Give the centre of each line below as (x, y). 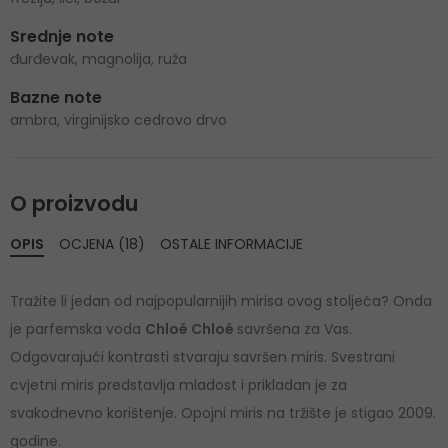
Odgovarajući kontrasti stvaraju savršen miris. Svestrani (202, 357)
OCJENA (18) (102, 244)
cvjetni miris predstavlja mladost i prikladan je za (178, 385)
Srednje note (62, 36)
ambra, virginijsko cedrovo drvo (118, 119)
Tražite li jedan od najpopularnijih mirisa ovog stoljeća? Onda (221, 301)
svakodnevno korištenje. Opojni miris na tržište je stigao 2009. (223, 413)
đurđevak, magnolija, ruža (98, 58)
